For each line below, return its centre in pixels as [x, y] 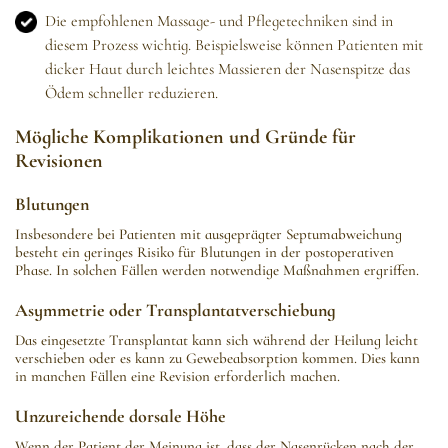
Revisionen [59, 161]
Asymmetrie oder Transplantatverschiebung [175, 310]
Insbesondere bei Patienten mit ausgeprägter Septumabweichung [208, 234]
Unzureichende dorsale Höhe [120, 416]
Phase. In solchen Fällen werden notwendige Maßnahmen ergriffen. [217, 270]
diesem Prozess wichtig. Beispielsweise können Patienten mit [234, 45]
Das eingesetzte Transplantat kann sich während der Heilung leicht [216, 340]
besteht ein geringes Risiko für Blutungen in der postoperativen [204, 252]
